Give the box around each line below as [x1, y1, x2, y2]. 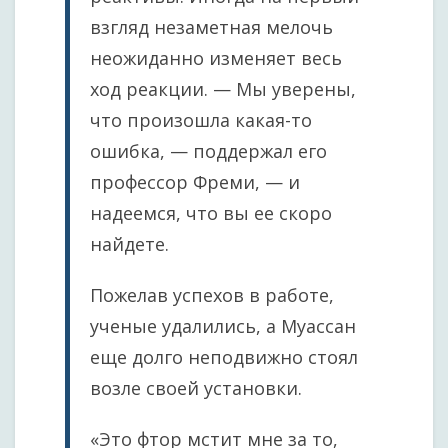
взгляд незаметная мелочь [90, 15, 333, 39]
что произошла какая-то [90, 108, 312, 132]
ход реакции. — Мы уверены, [90, 77, 356, 101]
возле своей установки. [90, 376, 302, 400]
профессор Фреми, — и [90, 170, 300, 194]
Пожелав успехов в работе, [90, 283, 334, 307]
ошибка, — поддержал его [90, 139, 327, 163]
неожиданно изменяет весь [90, 46, 342, 70]
